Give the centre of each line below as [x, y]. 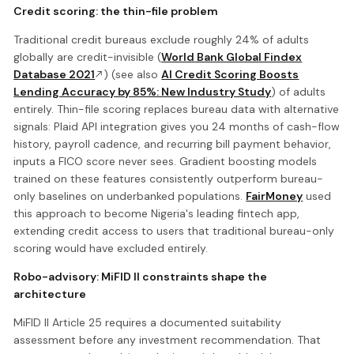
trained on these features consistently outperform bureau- [169, 178]
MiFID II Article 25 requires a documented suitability [148, 322]
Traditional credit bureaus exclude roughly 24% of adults [162, 39]
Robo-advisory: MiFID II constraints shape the [141, 276]
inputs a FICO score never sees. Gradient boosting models [166, 161]
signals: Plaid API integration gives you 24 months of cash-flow [177, 126]
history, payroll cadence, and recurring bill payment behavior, [173, 143]
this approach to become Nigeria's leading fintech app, [157, 213]
